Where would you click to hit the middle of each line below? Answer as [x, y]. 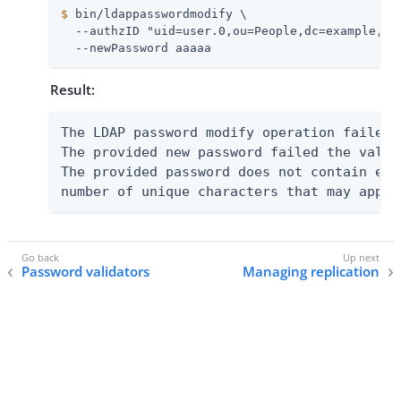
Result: [73, 89]
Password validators [85, 271]
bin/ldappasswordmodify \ [158, 13]
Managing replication [311, 271]
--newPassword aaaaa [136, 47]
